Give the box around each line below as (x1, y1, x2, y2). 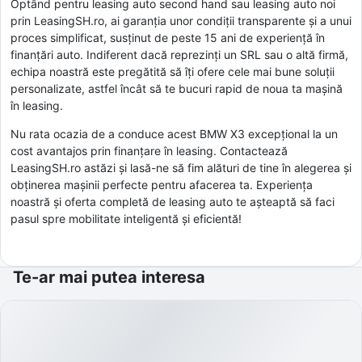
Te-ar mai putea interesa (13, 267, 205, 287)
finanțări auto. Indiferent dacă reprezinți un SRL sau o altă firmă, (11, 47, 348, 61)
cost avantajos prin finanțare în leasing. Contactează (11, 143, 288, 158)
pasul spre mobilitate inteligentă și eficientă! (11, 211, 242, 225)
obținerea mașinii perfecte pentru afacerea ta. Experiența (11, 177, 313, 192)
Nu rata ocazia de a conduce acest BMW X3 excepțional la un (11, 126, 338, 141)
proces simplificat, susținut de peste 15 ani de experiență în (11, 30, 325, 44)
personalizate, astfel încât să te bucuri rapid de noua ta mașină (11, 81, 343, 95)
